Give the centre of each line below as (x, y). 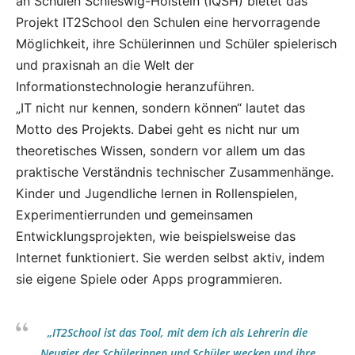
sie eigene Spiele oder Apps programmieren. (149, 279)
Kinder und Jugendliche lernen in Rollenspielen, (157, 193)
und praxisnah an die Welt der (105, 65)
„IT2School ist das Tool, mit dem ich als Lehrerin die (177, 332)
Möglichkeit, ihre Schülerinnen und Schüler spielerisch (176, 44)
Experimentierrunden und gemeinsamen (134, 215)
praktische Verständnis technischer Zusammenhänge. (175, 172)
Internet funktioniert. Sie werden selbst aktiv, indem (170, 258)
